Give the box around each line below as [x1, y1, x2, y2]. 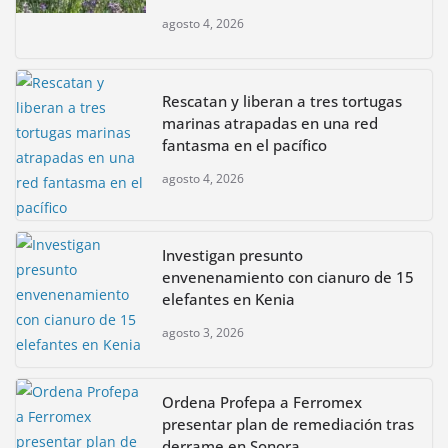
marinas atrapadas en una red [162, 112, 378, 133]
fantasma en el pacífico [162, 134, 327, 155]
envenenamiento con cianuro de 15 [162, 267, 414, 288]
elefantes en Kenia [162, 289, 295, 310]
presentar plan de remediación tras [162, 414, 414, 435]
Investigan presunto [162, 245, 303, 266]
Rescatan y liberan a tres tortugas [162, 90, 402, 111]
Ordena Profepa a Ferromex [162, 392, 362, 413]
